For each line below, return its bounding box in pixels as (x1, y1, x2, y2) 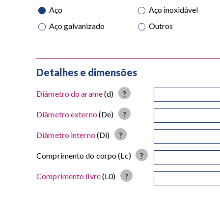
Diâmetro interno (36, 130, 95, 140)
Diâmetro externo (36, 110, 97, 119)
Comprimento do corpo (36, 151, 117, 161)
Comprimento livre (36, 171, 101, 181)
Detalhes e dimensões (36, 66, 137, 79)
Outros (149, 21, 173, 31)
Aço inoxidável (149, 5, 198, 15)
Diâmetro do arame (36, 89, 103, 99)
